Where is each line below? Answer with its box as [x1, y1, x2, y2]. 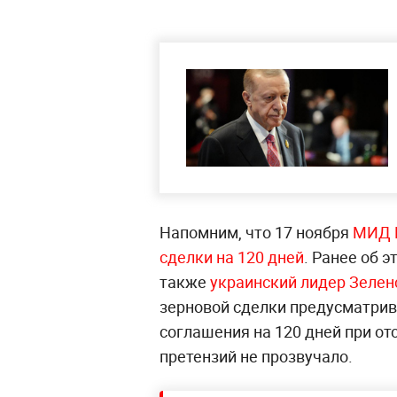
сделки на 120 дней [160, 246, 304, 268]
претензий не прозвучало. [160, 346, 353, 367]
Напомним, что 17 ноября [160, 222, 353, 243]
